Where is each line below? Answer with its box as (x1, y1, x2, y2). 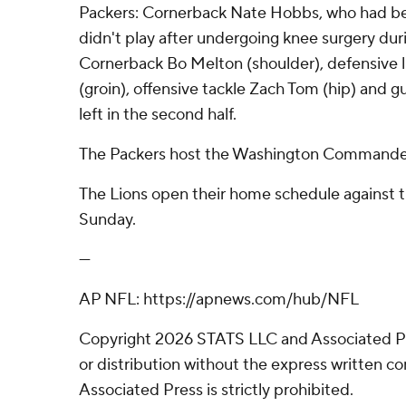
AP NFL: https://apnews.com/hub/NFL (79, 288, 359, 310)
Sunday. (79, 208, 136, 230)
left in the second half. (79, 103, 237, 125)
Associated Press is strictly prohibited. (79, 379, 353, 401)
